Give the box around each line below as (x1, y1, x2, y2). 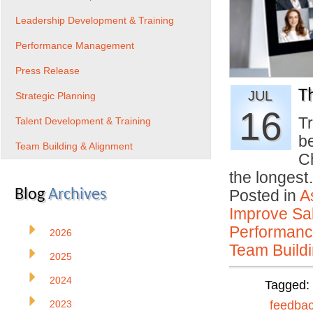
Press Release (15, 65, 80, 76)
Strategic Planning (15, 90, 96, 101)
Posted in (229, 187, 300, 205)
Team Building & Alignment (15, 140, 133, 152)
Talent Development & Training (15, 115, 151, 126)
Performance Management (15, 40, 134, 51)
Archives (48, 187, 106, 203)
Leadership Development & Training (15, 15, 174, 26)
